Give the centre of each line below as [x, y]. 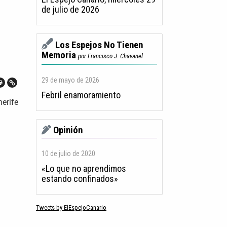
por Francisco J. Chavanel [110, 56]
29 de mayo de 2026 [70, 80]
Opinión [68, 130]
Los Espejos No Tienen [99, 45]
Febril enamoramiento [81, 95]
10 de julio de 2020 [68, 154]
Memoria [59, 55]
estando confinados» [80, 179]
